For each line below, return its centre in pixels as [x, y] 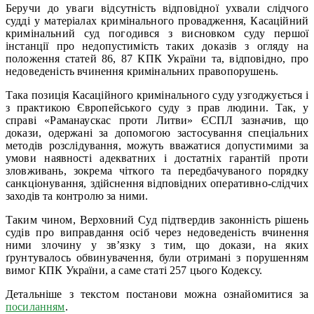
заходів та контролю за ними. [77, 196]
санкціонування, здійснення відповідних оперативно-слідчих [157, 183]
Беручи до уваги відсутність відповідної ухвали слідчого [157, 8]
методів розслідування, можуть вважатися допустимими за [157, 145]
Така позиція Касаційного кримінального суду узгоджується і [157, 95]
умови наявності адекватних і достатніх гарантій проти [157, 158]
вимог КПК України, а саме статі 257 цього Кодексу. [134, 270]
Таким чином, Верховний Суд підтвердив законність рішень [157, 219]
